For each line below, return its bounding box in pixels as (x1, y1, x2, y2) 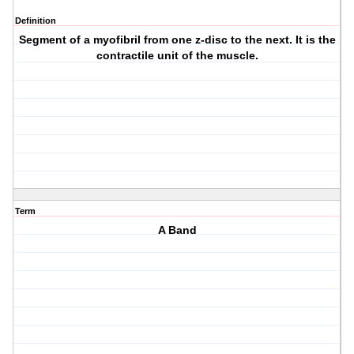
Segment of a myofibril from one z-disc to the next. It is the (18, 33, 336, 47)
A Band (157, 224, 197, 237)
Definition (15, 16, 56, 26)
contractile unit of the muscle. (96, 49, 258, 62)
